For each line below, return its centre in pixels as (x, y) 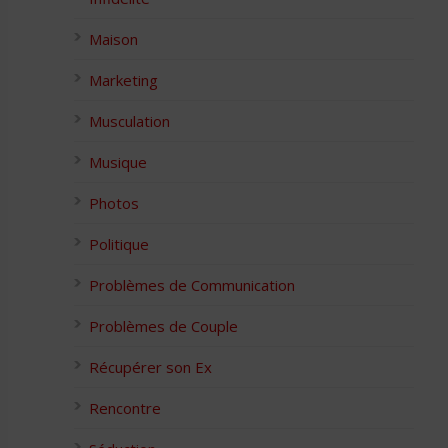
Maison (113, 39)
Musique (118, 162)
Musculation (129, 121)
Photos (114, 203)
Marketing (123, 80)
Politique (119, 244)
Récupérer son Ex (150, 367)
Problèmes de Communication (192, 285)
